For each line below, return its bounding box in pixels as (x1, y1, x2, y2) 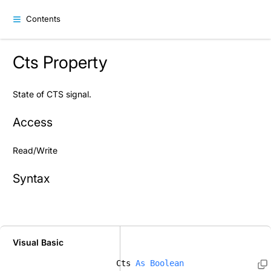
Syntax (13, 171, 50, 186)
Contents (26, 13, 61, 24)
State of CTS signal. (13, 89, 91, 100)
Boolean (150, 258, 184, 268)
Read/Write (13, 145, 57, 156)
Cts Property (13, 51, 108, 73)
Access (13, 114, 53, 129)
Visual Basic (13, 237, 64, 247)
